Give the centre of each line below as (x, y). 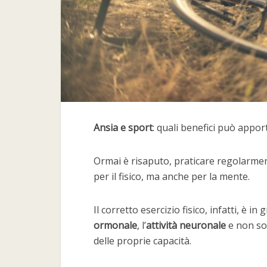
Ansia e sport (123, 128)
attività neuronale (186, 225)
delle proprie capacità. (142, 241)
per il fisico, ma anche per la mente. (172, 176)
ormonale (115, 225)
